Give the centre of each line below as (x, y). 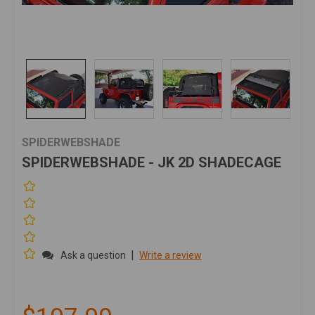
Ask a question (93, 255)
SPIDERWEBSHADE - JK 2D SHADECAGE (152, 162)
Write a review (171, 255)
